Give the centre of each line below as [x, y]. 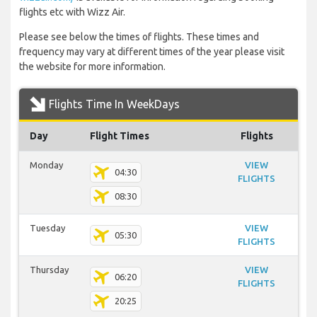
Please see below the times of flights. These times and [139, 37]
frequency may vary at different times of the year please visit [152, 52]
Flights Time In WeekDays [114, 104]
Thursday [49, 270]
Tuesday [47, 228]
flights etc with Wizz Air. [72, 12]
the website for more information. [92, 67]
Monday [46, 165]
